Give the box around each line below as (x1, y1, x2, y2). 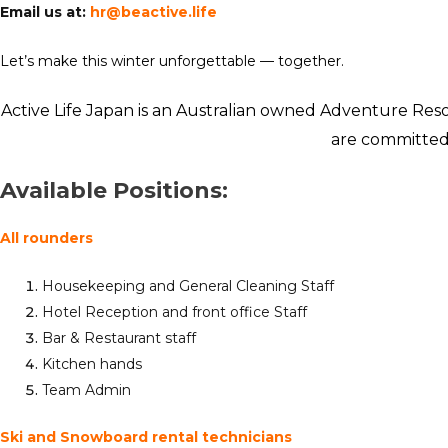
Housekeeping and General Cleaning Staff (42, 277, 334, 296)
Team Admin (42, 381, 131, 400)
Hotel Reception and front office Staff (42, 303, 307, 322)
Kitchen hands (42, 355, 142, 374)
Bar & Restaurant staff (42, 329, 196, 348)
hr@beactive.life (90, 3, 217, 22)
